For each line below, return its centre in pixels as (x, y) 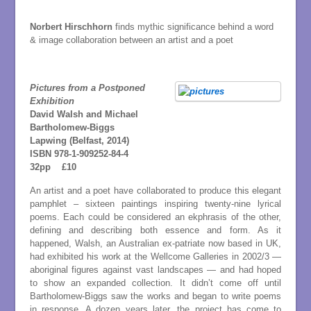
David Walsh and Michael (84, 114)
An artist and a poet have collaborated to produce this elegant (155, 191)
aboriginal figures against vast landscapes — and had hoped (155, 270)
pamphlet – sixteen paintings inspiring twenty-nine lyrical (155, 204)
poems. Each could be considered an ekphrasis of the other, (155, 217)
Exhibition (52, 101)
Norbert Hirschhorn (72, 26)
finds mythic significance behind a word (194, 26)
